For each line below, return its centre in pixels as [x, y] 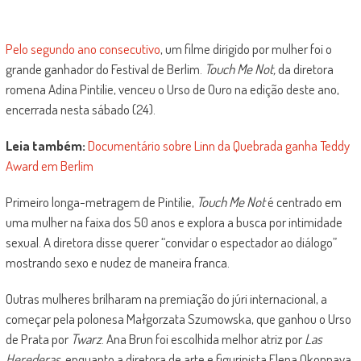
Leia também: [45, 145]
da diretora [304, 69]
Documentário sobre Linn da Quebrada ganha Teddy [218, 145]
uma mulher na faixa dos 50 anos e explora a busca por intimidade [174, 222]
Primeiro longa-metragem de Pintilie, [101, 202]
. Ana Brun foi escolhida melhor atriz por [203, 339]
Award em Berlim [49, 166]
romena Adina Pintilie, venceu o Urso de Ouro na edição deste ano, [172, 89]
